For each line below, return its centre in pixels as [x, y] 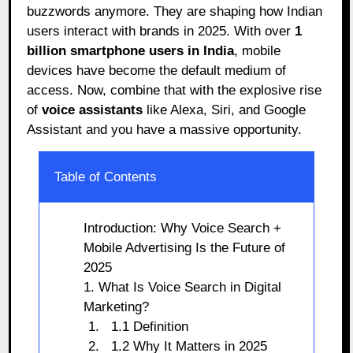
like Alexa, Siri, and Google [225, 110]
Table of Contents [106, 176]
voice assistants [93, 110]
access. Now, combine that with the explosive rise [175, 90]
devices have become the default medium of [157, 70]
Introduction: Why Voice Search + [182, 228]
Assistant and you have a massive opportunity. [165, 129]
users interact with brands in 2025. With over [161, 31]
